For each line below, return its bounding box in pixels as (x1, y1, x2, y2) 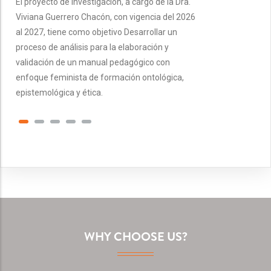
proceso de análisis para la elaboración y (16, 42, 169, 52)
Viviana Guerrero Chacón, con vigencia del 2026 (16, 11, 195, 22)
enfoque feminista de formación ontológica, (16, 72, 184, 82)
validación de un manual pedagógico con (16, 57, 170, 67)
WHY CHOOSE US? (83, 227, 188, 246)
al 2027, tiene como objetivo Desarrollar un (16, 27, 177, 37)
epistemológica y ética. (16, 87, 103, 97)
